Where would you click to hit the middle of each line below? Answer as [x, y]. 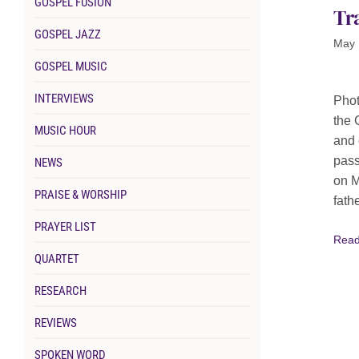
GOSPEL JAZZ [67, 35]
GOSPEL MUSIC [71, 67]
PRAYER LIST [65, 227]
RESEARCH [60, 291]
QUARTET [56, 259]
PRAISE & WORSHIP [80, 195]
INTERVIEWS [64, 99]
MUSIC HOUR [65, 131]
